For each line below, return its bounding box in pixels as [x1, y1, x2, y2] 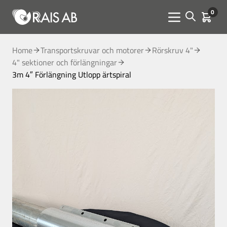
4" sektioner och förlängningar [12, 55, 117, 70]
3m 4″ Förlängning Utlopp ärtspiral [12, 67, 131, 82]
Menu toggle [174, 17, 218, 27]
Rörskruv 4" [152, 43, 193, 58]
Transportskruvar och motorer [41, 43, 144, 58]
